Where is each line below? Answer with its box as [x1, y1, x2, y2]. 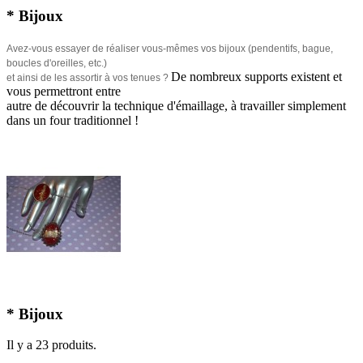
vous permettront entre [6, 83, 124, 98]
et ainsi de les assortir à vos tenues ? [6, 71, 171, 83]
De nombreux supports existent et [171, 69, 342, 83]
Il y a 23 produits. [6, 338, 96, 352]
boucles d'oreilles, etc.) [6, 57, 107, 69]
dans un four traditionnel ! [6, 113, 139, 127]
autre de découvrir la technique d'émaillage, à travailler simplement [6, 98, 346, 113]
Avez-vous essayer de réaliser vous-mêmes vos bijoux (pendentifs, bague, [6, 42, 333, 54]
